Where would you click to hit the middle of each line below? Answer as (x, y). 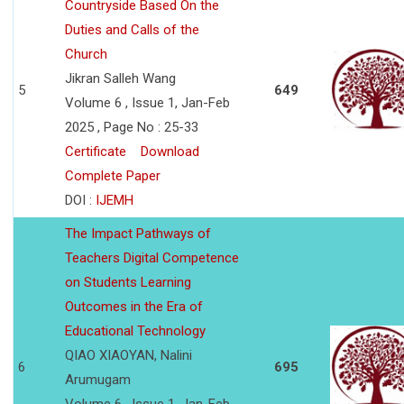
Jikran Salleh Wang (120, 79)
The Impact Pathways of (138, 234)
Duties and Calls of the (132, 30)
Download (170, 152)
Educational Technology (135, 331)
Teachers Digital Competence (152, 258)
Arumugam (98, 380)
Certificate (96, 152)
